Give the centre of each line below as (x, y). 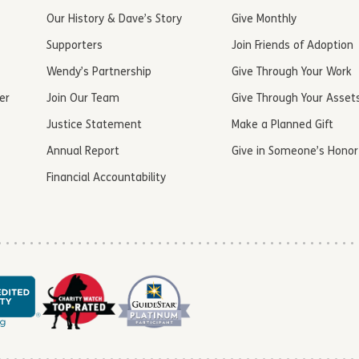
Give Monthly (264, 20)
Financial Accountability (107, 179)
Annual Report (83, 152)
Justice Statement (95, 126)
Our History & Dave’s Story (115, 20)
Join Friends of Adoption (292, 46)
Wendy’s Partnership (99, 73)
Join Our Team (83, 99)
